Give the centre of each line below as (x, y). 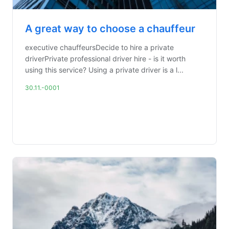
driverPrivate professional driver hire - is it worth (105, 59)
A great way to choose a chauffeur (110, 29)
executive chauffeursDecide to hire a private (99, 47)
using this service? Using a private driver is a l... (104, 70)
